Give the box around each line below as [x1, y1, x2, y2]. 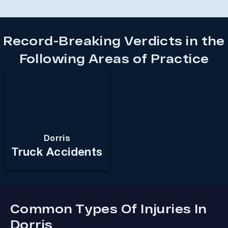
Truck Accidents [11, 147, 103, 158]
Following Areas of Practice [19, 50, 209, 66]
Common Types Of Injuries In [10, 201, 207, 216]
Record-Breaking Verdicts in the [3, 33, 225, 48]
